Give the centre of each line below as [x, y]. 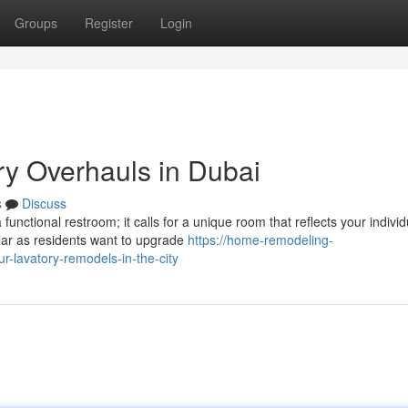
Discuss [44, 203]
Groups [36, 23]
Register [109, 23]
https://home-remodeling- [260, 240]
